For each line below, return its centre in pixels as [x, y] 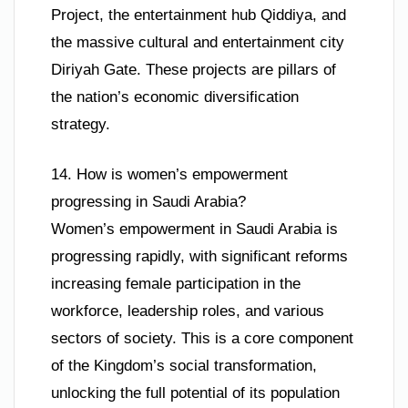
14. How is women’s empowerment [169, 175]
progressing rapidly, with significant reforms [199, 257]
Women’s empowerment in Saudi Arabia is [194, 229]
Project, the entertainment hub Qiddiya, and [199, 15]
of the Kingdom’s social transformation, [184, 366]
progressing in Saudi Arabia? [148, 202]
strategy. [81, 124]
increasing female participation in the [176, 284]
